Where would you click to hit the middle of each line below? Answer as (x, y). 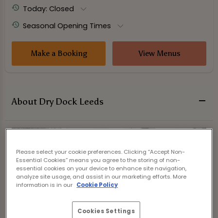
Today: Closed (48, 9)
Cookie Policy (97, 185)
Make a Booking (59, 54)
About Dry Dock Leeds (58, 102)
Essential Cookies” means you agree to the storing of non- (98, 160)
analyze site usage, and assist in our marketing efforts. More (101, 176)
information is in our (45, 185)
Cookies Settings (106, 211)
